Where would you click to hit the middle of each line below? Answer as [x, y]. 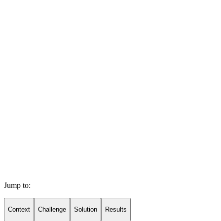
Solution [86, 210]
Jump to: [17, 185]
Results [116, 210]
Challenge [52, 210]
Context [19, 210]
